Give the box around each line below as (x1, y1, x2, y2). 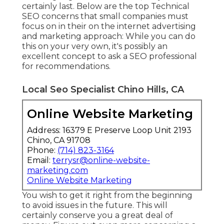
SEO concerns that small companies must (22, 11, 188, 21)
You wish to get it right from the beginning (22, 190, 192, 200)
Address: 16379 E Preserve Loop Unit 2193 (27, 125, 191, 135)
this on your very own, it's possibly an (22, 41, 167, 51)
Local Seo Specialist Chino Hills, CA (22, 83, 184, 95)
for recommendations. (22, 61, 110, 71)
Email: (27, 155, 52, 165)
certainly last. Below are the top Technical (22, 1, 189, 11)
